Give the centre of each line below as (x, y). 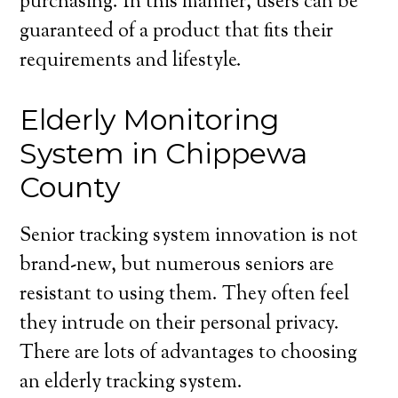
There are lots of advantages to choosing (189, 354)
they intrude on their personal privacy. (180, 324)
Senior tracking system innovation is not (189, 236)
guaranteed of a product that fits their (177, 32)
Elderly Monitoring (150, 119)
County (70, 187)
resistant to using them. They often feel (185, 295)
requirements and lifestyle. (131, 61)
